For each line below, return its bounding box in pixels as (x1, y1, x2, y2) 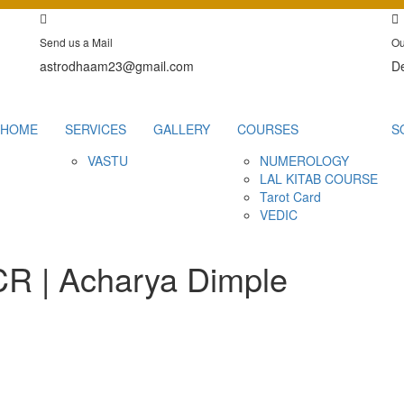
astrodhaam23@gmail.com (40, 57, 194, 75)
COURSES (237, 120, 298, 138)
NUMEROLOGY (260, 151, 349, 170)
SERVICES (65, 120, 126, 138)
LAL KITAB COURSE (260, 170, 378, 188)
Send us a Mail (40, 34, 113, 50)
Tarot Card (260, 188, 321, 206)
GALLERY (153, 120, 210, 138)
